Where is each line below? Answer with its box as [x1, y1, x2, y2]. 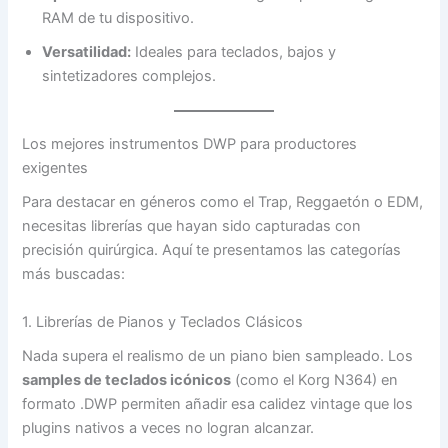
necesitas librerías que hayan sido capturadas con [22, 217, 362, 236]
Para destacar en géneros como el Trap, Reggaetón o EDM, [22, 193, 424, 212]
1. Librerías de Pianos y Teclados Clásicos [22, 312, 304, 331]
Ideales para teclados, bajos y [131, 43, 337, 62]
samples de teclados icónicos [22, 370, 232, 389]
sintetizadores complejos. [42, 67, 217, 86]
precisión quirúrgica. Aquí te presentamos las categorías [22, 241, 402, 260]
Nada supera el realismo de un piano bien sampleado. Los [22, 346, 414, 365]
